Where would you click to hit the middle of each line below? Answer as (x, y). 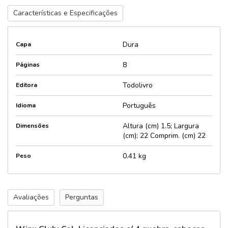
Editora (26, 85)
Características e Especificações (65, 13)
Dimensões (32, 126)
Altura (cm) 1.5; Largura (161, 126)
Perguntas (82, 197)
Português (139, 106)
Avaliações (31, 197)
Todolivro (138, 85)
